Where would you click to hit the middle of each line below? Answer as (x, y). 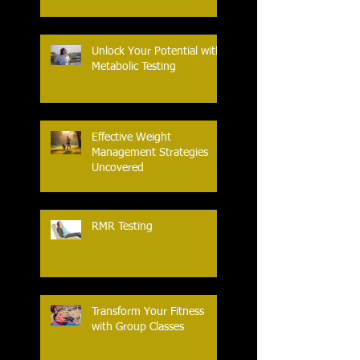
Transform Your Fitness (148, 312)
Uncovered (118, 168)
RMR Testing (122, 227)
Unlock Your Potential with (157, 52)
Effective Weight (131, 138)
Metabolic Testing (134, 67)
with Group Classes (138, 327)
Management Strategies (150, 153)
